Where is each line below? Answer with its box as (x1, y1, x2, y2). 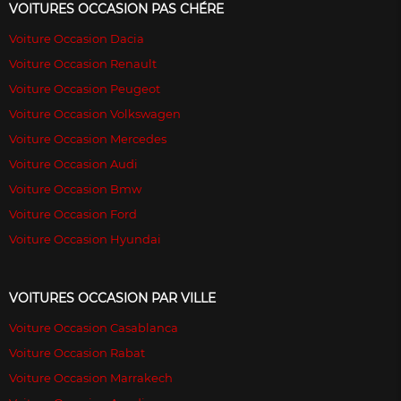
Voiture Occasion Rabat (9, 346, 145, 361)
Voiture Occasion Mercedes (9, 132, 166, 147)
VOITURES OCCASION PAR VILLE (9, 290, 216, 307)
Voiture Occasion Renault (9, 56, 157, 72)
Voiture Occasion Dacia (9, 31, 144, 47)
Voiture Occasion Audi (9, 157, 138, 172)
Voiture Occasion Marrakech (9, 371, 173, 386)
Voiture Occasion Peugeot (9, 81, 160, 97)
